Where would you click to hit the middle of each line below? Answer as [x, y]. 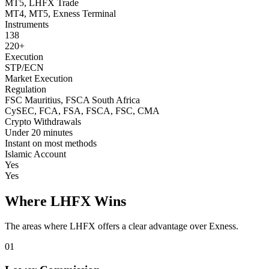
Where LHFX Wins [65, 201]
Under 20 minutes [39, 132]
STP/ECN [24, 67]
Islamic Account [35, 154]
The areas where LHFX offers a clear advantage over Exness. [122, 226]
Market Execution [39, 78]
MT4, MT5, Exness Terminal [60, 13]
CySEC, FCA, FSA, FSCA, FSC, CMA [82, 110]
